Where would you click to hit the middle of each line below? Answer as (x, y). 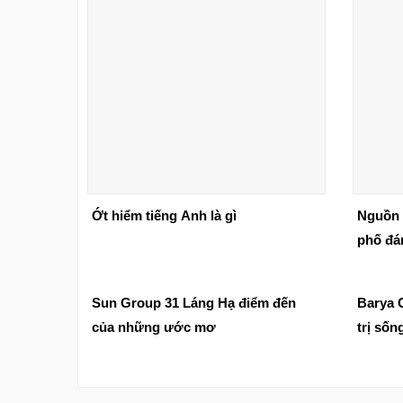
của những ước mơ (154, 327)
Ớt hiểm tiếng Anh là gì (164, 215)
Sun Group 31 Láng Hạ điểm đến (194, 302)
